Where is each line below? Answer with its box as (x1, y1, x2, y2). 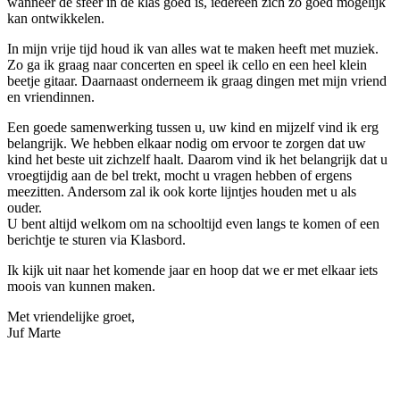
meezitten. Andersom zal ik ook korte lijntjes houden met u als (7, 183, 356, 199)
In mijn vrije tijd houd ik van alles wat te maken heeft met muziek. (7, 40, 379, 56)
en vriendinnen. (7, 88, 95, 104)
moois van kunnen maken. (7, 278, 155, 294)
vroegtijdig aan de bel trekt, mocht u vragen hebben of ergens (7, 167, 352, 183)
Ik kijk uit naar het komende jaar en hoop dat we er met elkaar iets (7, 262, 378, 278)
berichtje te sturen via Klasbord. (7, 231, 186, 247)
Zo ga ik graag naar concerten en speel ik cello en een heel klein (7, 56, 367, 72)
